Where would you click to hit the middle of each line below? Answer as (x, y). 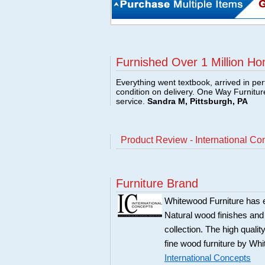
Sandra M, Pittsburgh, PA (198, 101)
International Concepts (208, 258)
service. (132, 101)
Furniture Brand (157, 183)
